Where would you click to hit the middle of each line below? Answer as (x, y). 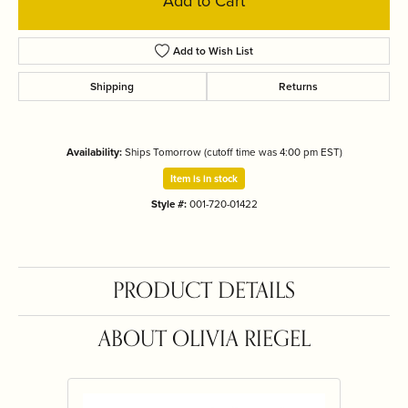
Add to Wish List (214, 51)
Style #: (168, 204)
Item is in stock (204, 178)
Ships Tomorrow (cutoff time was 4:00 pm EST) (233, 152)
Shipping (112, 87)
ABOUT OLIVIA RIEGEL (204, 339)
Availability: (94, 152)
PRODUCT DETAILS (204, 291)
